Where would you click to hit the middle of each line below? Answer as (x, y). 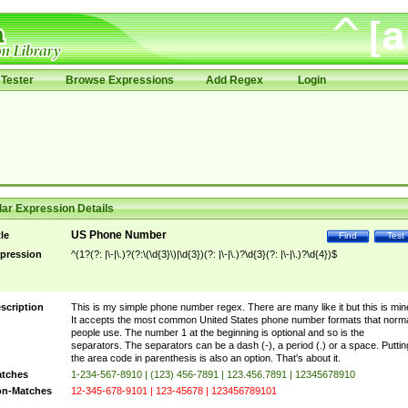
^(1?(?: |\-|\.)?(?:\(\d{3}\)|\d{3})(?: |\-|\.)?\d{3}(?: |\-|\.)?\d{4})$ (204, 254)
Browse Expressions (119, 80)
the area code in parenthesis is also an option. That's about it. (205, 358)
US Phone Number (118, 235)
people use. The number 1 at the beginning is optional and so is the (217, 332)
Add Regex (234, 80)
